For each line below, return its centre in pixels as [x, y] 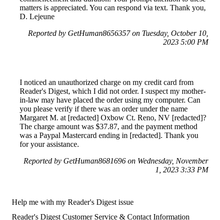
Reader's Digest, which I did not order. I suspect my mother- [113, 91]
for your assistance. [49, 144]
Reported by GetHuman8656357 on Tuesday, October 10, [118, 33]
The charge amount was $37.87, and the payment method [109, 127]
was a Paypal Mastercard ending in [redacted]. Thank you [109, 136]
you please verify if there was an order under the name [104, 109]
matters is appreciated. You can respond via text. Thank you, [113, 8]
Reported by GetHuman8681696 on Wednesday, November [116, 161]
